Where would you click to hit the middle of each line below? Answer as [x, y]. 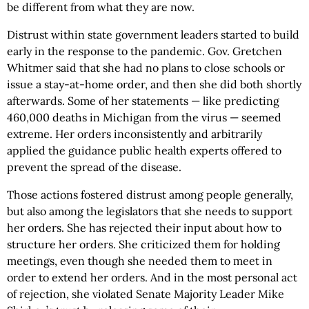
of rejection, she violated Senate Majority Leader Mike [146, 294]
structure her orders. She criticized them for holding [143, 245]
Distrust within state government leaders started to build [153, 35]
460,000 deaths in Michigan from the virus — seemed [144, 118]
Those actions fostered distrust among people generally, [150, 195]
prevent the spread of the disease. [94, 167]
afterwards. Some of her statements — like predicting [143, 101]
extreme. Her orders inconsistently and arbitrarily [134, 134]
